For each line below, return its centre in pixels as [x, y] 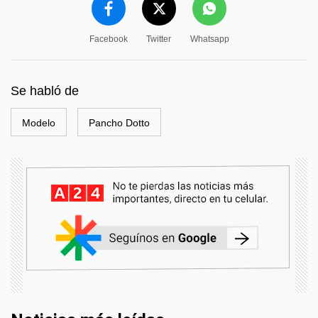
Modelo [39, 123]
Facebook [108, 39]
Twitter [159, 39]
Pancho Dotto [119, 123]
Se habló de [45, 91]
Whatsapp [209, 39]
